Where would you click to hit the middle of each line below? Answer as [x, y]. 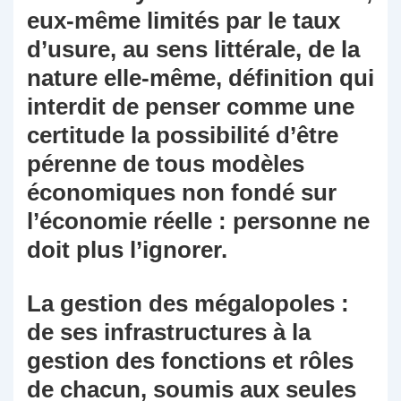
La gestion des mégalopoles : [188, 304]
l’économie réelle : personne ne [198, 222]
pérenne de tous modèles [166, 164]
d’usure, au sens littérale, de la [193, 50]
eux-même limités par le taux [183, 21]
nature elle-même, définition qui [200, 78]
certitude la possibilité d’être [183, 136]
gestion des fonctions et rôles [190, 361]
